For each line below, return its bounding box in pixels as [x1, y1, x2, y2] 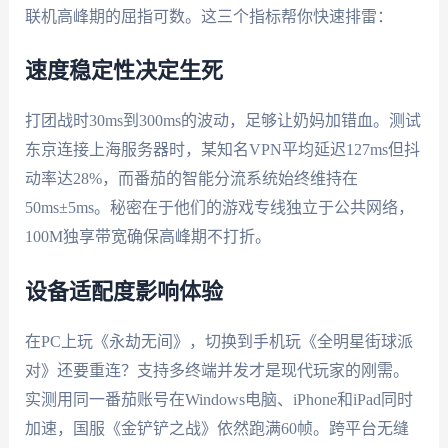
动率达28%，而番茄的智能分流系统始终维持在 [24, 170, 358, 188]
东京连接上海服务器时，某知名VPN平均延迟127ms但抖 [24, 141, 420, 159]
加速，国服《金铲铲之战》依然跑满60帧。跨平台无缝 [24, 419, 409, 437]
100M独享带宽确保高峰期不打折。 [24, 228, 271, 246]
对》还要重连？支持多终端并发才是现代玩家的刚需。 [24, 361, 409, 379]
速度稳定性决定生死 [24, 60, 223, 83]
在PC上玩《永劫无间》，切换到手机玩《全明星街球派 [24, 332, 413, 350]
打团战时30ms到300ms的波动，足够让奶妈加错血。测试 [24, 112, 421, 130]
